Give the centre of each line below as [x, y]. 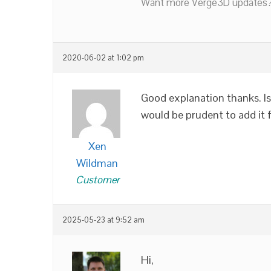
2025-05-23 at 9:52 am [103, 220]
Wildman [97, 163]
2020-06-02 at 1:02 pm [103, 58]
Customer [97, 180]
